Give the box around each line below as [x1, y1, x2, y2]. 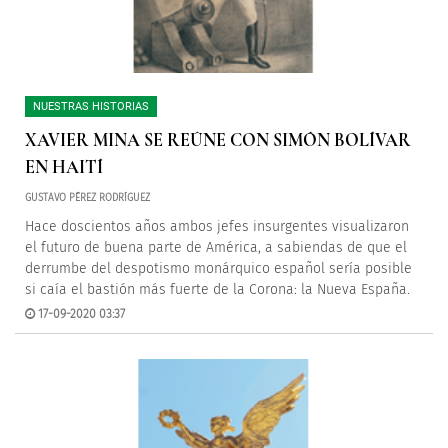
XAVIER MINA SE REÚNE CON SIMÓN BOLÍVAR [25, 129, 411, 151]
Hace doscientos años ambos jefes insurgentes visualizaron [25, 218, 409, 235]
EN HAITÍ [25, 156, 103, 178]
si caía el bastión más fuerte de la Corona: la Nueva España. [25, 281, 410, 298]
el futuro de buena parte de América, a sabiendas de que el [25, 239, 407, 256]
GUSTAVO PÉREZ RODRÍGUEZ [25, 192, 150, 204]
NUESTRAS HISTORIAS [33, 100, 149, 113]
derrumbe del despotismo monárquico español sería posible [25, 260, 412, 277]
